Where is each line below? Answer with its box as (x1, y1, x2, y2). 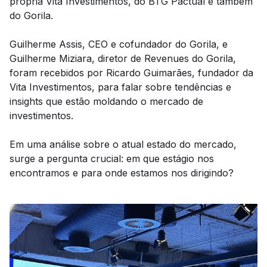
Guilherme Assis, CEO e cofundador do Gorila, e (10, 38, 228, 50)
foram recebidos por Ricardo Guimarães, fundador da (10, 67, 253, 79)
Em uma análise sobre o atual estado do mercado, (10, 138, 237, 150)
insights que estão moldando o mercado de (10, 95, 203, 107)
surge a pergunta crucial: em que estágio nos (10, 153, 214, 164)
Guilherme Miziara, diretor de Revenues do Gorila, (10, 52, 236, 64)
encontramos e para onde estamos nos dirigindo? (10, 167, 234, 179)
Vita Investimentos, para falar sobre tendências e (10, 81, 231, 93)
